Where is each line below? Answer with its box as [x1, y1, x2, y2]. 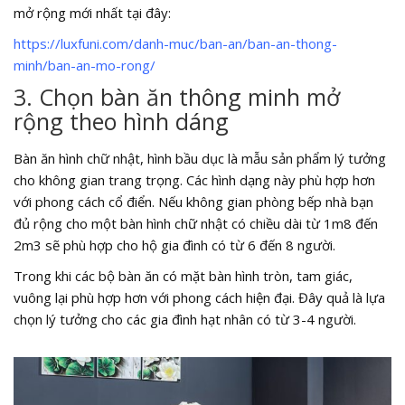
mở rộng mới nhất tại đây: [14, 3, 171, 22]
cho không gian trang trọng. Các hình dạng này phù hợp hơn [14, 170, 375, 189]
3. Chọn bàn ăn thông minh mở [14, 80, 340, 112]
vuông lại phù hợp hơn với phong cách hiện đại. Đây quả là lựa [14, 287, 385, 306]
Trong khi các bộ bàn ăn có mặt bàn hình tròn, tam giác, [14, 266, 353, 285]
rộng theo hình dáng [14, 105, 229, 137]
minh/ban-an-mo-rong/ [14, 55, 155, 74]
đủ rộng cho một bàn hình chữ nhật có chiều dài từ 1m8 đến [14, 213, 378, 232]
